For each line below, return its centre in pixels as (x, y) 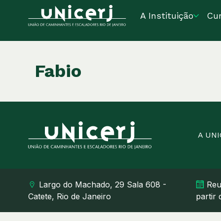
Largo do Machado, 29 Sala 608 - (103, 184)
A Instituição (167, 16)
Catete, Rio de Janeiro (70, 196)
